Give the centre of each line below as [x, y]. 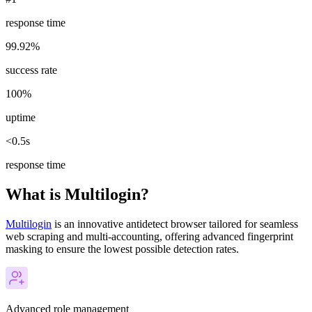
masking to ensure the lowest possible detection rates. [122, 249]
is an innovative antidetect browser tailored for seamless [175, 224]
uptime [21, 118]
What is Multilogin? [77, 195]
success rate [31, 70]
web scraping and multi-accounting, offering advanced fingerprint [149, 237]
